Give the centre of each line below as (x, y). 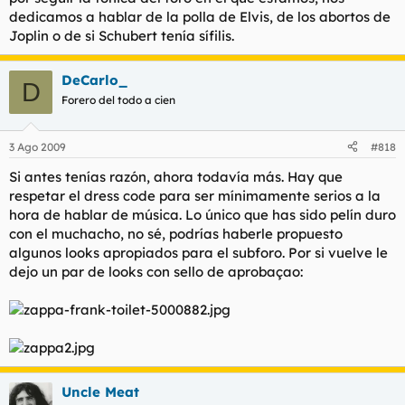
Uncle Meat (100, 391)
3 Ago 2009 (38, 146)
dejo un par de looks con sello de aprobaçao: (156, 271)
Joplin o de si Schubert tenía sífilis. (122, 36)
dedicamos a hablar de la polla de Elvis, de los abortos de (200, 17)
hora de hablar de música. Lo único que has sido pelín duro (202, 214)
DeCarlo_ (94, 80)
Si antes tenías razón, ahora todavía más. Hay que (176, 176)
